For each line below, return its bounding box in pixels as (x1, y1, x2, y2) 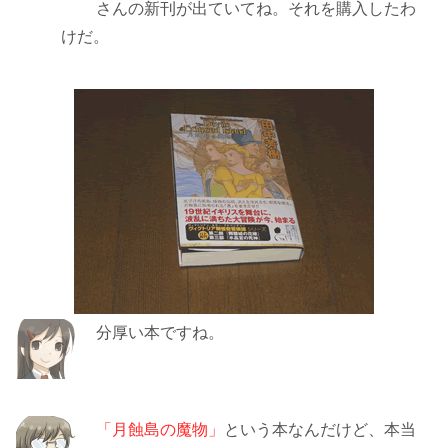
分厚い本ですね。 (96, 324, 224, 341)
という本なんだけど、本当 (224, 421, 416, 438)
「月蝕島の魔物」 (96, 421, 224, 438)
